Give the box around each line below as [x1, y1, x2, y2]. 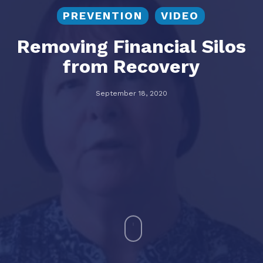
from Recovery [63, 55, 200, 77]
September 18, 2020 [95, 89, 167, 97]
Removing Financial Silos [16, 35, 246, 58]
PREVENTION [63, 9, 143, 22]
